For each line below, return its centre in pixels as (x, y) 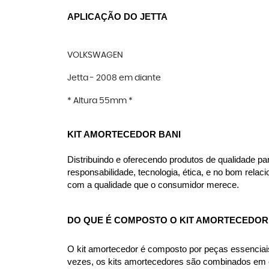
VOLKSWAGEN (95, 55)
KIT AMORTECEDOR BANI (124, 134)
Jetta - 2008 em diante (114, 78)
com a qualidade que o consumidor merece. (153, 185)
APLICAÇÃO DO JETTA (117, 17)
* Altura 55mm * (101, 101)
